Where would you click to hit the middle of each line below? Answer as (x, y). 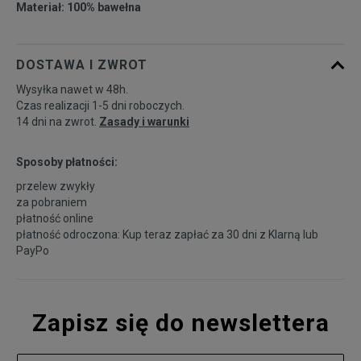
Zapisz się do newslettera (180, 323)
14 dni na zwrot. (58, 122)
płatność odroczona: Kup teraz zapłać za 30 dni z (142, 235)
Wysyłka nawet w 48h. (72, 90)
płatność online (55, 219)
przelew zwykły (56, 187)
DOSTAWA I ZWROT (82, 65)
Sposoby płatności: (67, 162)
